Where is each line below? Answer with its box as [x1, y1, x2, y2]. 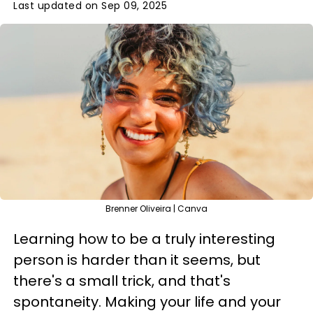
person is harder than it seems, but [13, 250, 261, 270]
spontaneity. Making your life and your [13, 292, 281, 312]
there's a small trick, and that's [13, 271, 231, 291]
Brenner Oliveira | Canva [105, 203, 208, 214]
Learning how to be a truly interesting [13, 229, 275, 249]
